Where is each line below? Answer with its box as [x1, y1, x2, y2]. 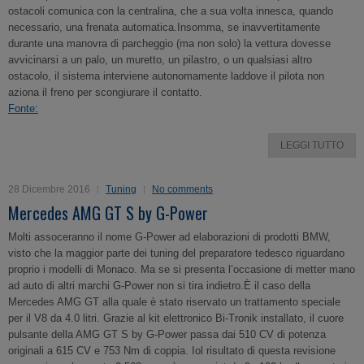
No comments [152, 184, 213, 195]
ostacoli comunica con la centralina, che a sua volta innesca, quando [8, 5, 333, 17]
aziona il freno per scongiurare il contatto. [8, 86, 202, 98]
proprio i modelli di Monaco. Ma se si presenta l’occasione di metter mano [8, 263, 355, 275]
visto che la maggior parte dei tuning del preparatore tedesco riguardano [8, 247, 344, 259]
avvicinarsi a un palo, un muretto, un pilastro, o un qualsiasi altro [8, 54, 312, 66]
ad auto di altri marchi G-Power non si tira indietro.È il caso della [8, 279, 310, 292]
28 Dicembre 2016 [8, 184, 90, 195]
